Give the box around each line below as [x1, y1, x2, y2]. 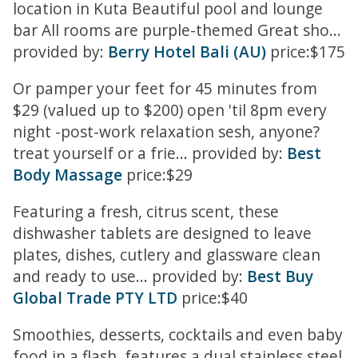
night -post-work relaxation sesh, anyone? [13, 120, 320, 142]
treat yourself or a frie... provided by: [13, 141, 287, 164]
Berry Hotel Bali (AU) [108, 40, 266, 62]
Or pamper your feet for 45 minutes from [13, 77, 317, 99]
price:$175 [266, 40, 345, 62]
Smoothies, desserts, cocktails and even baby [13, 324, 343, 346]
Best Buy [247, 265, 313, 288]
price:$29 [122, 163, 193, 185]
